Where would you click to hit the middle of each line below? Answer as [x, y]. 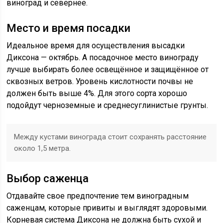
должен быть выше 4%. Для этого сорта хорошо [97, 93]
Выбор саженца [48, 178]
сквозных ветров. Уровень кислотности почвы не [100, 81]
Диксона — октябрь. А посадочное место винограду [103, 57]
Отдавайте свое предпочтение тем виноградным [98, 196]
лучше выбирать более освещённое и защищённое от [108, 69]
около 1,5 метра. [43, 148]
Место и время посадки [69, 28]
